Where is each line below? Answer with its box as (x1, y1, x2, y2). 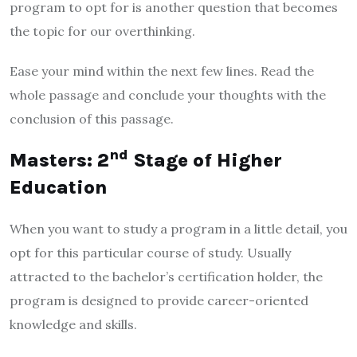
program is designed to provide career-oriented (10, 292, 308, 308)
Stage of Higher (128, 148, 282, 171)
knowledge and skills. (10, 316, 137, 332)
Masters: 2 (10, 148, 109, 171)
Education (10, 175, 108, 198)
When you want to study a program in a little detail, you (10, 220, 347, 237)
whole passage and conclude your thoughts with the (10, 86, 326, 103)
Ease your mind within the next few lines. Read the (10, 62, 314, 79)
